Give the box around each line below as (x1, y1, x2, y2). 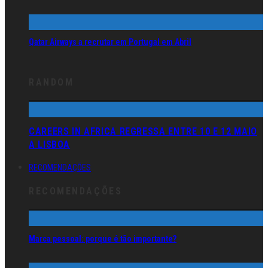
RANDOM (29, 77, 74, 89)
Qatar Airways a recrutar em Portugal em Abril (29, 37, 191, 47)
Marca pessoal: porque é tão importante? (29, 233, 176, 243)
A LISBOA (29, 139, 71, 151)
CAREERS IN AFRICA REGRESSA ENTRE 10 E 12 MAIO (29, 126, 257, 138)
